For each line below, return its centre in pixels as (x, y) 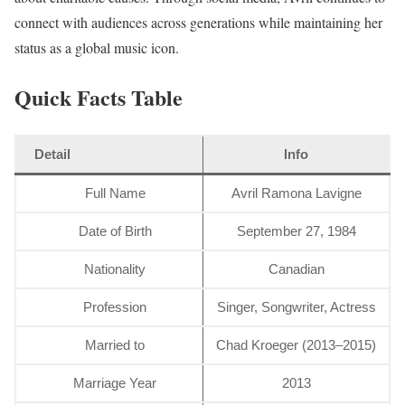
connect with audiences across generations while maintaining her (198, 22)
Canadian (296, 268)
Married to (115, 344)
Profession (115, 306)
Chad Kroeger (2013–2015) (296, 344)
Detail (52, 154)
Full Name (115, 193)
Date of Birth (115, 231)
